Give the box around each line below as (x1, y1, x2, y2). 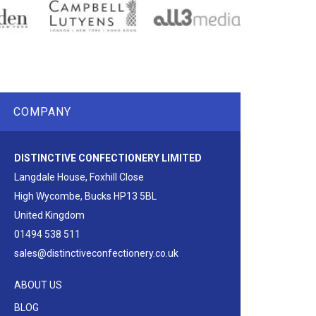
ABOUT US (13, 279, 62, 291)
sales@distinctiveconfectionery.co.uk (13, 248, 178, 260)
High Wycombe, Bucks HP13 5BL (13, 190, 157, 202)
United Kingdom (13, 209, 85, 221)
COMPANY (13, 105, 71, 119)
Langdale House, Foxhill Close (13, 171, 144, 183)
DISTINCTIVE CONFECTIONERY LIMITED (13, 152, 202, 164)
